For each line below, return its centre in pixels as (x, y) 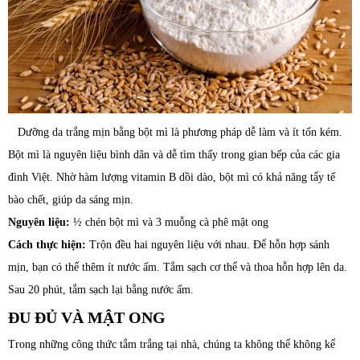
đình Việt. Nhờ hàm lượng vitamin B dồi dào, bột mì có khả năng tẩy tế (172, 178)
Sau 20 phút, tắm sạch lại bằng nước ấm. (101, 290)
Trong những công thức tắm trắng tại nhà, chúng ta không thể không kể (172, 345)
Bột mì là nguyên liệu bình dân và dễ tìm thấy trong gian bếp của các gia (174, 155)
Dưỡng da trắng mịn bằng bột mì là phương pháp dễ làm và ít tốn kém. (180, 133)
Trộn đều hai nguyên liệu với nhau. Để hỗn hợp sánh (208, 245)
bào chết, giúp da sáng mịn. (71, 200)
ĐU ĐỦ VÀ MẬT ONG (87, 318)
